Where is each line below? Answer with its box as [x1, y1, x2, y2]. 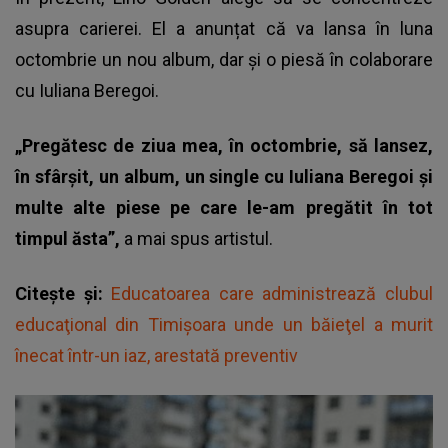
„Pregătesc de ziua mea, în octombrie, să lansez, [15, 134, 433, 156]
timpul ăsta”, [15, 227, 124, 249]
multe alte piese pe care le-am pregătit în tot [15, 196, 433, 218]
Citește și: [15, 282, 112, 304]
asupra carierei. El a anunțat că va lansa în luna [15, 17, 433, 39]
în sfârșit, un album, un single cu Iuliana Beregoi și [15, 165, 433, 187]
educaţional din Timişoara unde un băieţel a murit [15, 313, 433, 335]
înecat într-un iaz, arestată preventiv [15, 344, 298, 366]
